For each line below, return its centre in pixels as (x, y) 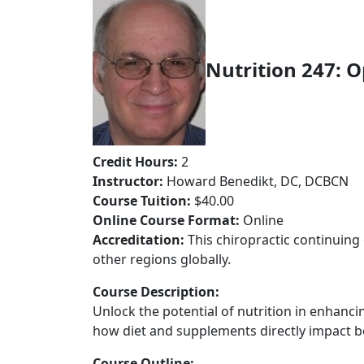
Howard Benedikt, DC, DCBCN (256, 182)
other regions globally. (162, 260)
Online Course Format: (166, 221)
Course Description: (156, 292)
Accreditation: (139, 240)
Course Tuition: (142, 201)
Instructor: (128, 182)
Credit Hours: (135, 162)
